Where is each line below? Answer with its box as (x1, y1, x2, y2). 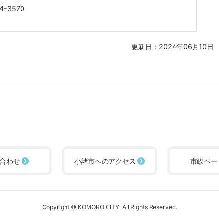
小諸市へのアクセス (74, 156, 136, 165)
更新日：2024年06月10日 (131, 42, 214, 51)
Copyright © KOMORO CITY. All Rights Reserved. (42, 203, 177, 211)
